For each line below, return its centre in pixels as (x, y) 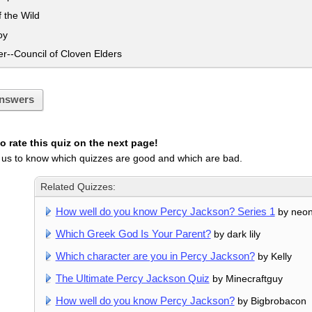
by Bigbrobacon (270, 301)
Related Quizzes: (78, 186)
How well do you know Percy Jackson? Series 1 (165, 211)
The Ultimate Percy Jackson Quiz (132, 278)
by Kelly (273, 256)
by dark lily (235, 234)
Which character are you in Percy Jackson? (155, 256)
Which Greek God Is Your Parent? (133, 233)
